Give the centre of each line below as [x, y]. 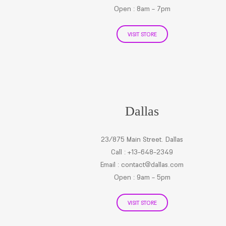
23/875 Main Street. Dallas [142, 139]
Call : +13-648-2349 [142, 152]
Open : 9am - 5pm [142, 177]
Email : [111, 164]
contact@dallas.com [153, 164]
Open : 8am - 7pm [142, 9]
